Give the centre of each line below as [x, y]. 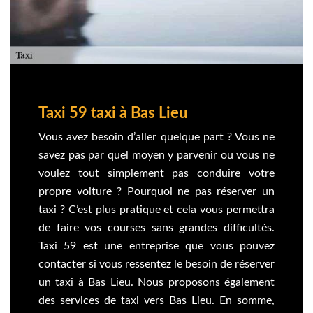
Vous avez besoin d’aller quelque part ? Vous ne [156, 137]
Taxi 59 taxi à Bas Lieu [113, 113]
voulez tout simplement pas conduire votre [156, 173]
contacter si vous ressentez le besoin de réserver [156, 264]
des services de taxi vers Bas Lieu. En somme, [156, 300]
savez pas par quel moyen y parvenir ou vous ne [156, 155]
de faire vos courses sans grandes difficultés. [156, 227]
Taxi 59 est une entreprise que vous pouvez [156, 246]
